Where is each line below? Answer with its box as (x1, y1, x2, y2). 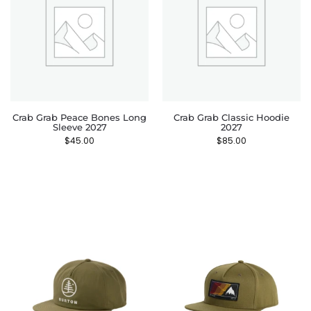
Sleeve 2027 (52, 121, 107, 133)
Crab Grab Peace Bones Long (12, 112, 146, 123)
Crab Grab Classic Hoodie (174, 112, 289, 123)
